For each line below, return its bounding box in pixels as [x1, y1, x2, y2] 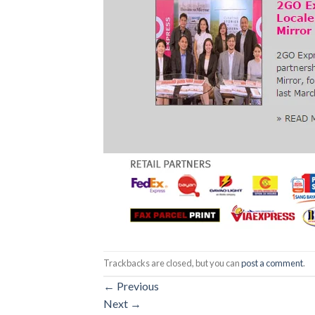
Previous [115, 278, 159, 292]
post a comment [241, 257, 303, 269]
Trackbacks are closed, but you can [103, 257, 241, 269]
